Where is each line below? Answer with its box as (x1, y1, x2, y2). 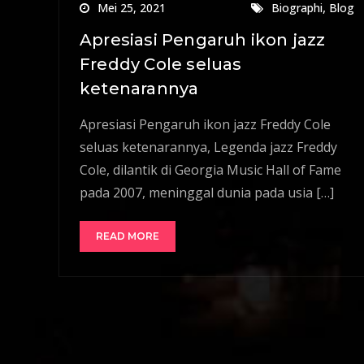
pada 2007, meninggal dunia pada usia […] (80, 183, 334, 201)
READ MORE (96, 229, 159, 242)
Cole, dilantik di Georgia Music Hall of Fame (80, 160, 341, 179)
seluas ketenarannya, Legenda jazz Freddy (80, 137, 337, 156)
